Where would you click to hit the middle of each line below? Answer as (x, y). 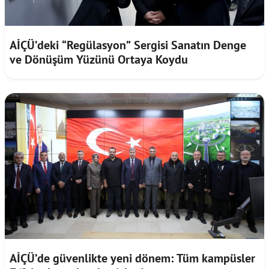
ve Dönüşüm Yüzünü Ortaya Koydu (99, 59)
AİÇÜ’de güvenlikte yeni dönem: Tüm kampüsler (132, 258)
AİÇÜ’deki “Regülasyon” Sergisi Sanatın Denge (128, 45)
